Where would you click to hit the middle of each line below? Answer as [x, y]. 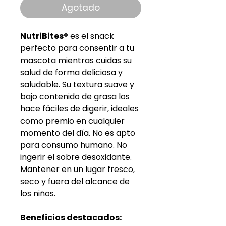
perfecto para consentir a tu [77, 48]
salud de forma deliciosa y [71, 73]
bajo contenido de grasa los [75, 97]
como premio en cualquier [72, 121]
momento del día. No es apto [78, 133]
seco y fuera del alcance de [75, 182]
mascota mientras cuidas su [76, 61]
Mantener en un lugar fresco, [77, 169]
